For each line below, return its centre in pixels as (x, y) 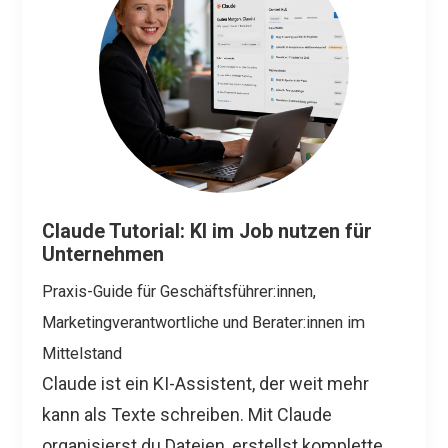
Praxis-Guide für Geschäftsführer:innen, (179, 291)
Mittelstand (82, 353)
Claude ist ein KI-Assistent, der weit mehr (206, 383)
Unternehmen (103, 254)
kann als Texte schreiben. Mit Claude (187, 414)
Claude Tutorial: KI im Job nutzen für (207, 231)
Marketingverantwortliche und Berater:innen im (204, 322)
